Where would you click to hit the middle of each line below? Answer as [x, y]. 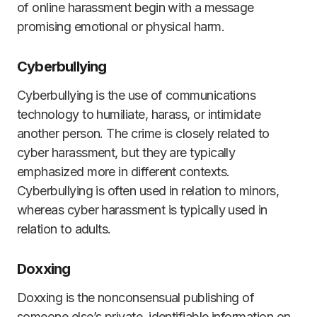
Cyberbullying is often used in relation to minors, [148, 191]
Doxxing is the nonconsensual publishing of [136, 298]
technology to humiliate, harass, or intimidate [139, 114]
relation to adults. [64, 229]
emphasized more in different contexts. [123, 172]
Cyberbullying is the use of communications [137, 95]
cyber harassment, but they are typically [126, 152]
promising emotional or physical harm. [121, 27]
